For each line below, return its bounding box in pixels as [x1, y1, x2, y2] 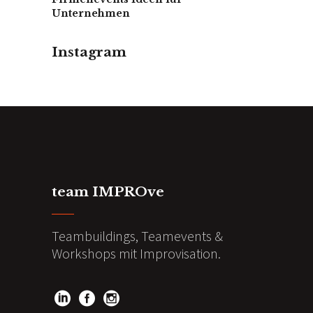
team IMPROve [52, 183, 164, 200]
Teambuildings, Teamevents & [52, 226, 223, 245]
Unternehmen [52, 6, 130, 20]
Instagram [52, 43, 126, 60]
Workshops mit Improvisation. [52, 244, 221, 262]
